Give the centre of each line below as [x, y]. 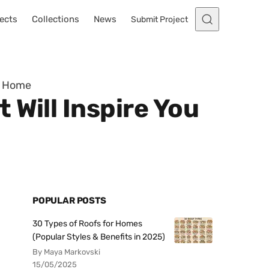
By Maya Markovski [66, 252]
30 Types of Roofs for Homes [87, 224]
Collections [56, 19]
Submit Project [159, 19]
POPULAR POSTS [69, 201]
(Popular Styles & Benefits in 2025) [99, 237]
